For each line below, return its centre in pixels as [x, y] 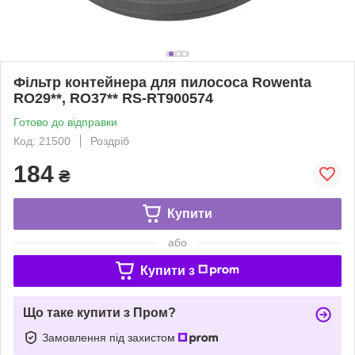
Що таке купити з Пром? [99, 312]
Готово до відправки [65, 122]
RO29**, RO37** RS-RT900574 [113, 98]
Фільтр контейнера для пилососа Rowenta [162, 82]
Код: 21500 [42, 141]
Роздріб [110, 141]
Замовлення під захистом [110, 337]
